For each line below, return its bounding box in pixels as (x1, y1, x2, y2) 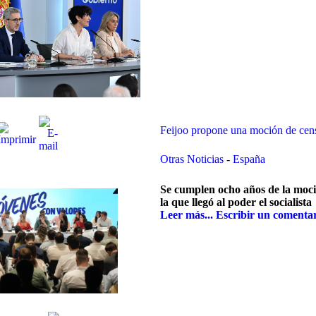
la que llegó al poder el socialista (160, 196, 312, 209)
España (233, 153, 265, 165)
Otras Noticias (160, 153, 226, 165)
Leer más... (160, 209, 213, 221)
